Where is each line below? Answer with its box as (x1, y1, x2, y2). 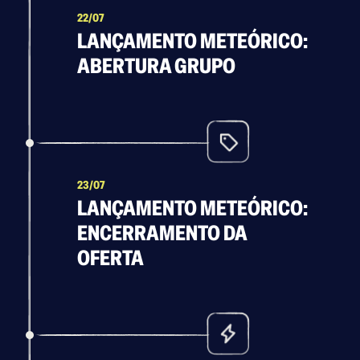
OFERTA (77, 244, 144, 272)
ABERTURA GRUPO (77, 52, 235, 80)
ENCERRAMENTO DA (77, 219, 247, 247)
